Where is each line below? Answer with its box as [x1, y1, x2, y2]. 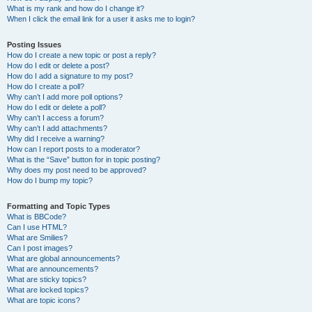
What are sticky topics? [7, 275, 86, 283]
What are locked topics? [7, 286, 88, 294]
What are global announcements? [7, 254, 120, 263]
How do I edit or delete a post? [7, 61, 109, 70]
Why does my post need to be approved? [7, 166, 146, 174]
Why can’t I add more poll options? [7, 93, 123, 101]
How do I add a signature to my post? [7, 72, 133, 80]
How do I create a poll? [7, 82, 84, 91]
